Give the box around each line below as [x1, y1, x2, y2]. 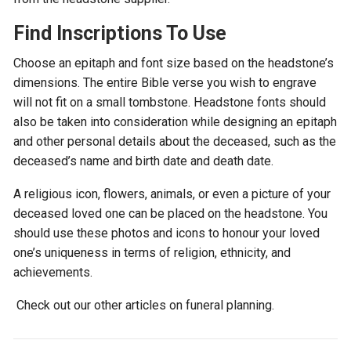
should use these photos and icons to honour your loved [13, 226, 320, 241]
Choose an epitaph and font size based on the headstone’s [13, 56, 335, 71]
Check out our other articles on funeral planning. [13, 298, 275, 313]
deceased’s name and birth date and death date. [13, 154, 274, 168]
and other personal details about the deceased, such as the [13, 134, 337, 149]
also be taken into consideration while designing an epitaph [13, 114, 338, 129]
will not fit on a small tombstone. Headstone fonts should [13, 95, 327, 110]
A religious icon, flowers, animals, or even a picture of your [13, 186, 331, 201]
